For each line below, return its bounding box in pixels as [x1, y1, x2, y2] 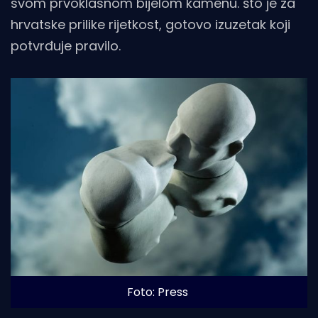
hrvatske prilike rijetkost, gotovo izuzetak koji [11, 16, 290, 34]
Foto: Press [126, 284, 188, 301]
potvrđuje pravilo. [11, 37, 121, 55]
